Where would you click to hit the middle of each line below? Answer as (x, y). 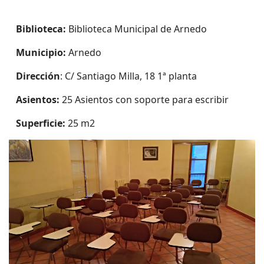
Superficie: (41, 123)
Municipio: (41, 52)
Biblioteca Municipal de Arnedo (136, 29)
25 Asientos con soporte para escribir (144, 100)
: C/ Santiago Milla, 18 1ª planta (128, 76)
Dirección (38, 76)
